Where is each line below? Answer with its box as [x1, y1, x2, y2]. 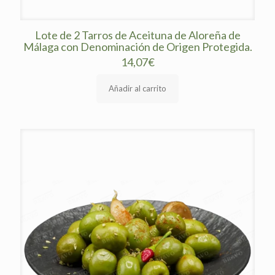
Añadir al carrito [109, 83, 166, 93]
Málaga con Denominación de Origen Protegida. [23, 40, 252, 53]
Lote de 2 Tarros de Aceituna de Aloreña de [34, 28, 241, 42]
